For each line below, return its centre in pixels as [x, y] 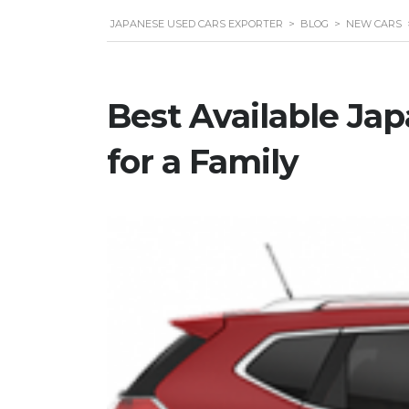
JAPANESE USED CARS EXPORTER [197, 24]
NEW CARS [374, 24]
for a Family [203, 162]
